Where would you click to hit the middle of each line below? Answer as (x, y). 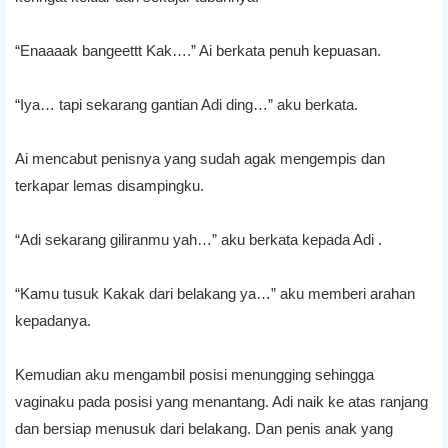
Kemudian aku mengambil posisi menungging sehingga (194, 374)
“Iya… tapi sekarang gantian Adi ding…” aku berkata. (186, 104)
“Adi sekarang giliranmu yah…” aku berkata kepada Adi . (198, 239)
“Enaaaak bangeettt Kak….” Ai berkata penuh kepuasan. (198, 50)
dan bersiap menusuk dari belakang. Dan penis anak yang (204, 428)
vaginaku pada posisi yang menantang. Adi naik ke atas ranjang (221, 401)
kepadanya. (53, 320)
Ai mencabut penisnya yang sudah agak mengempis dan (200, 158)
